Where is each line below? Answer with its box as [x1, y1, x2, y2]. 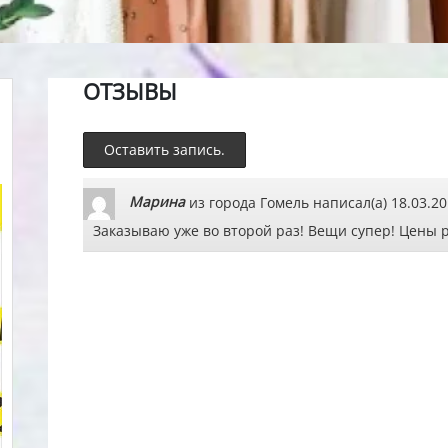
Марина [129, 192, 186, 212]
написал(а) [313, 192, 388, 212]
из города [189, 192, 257, 212]
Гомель [260, 192, 310, 212]
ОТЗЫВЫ [83, 75, 178, 106]
